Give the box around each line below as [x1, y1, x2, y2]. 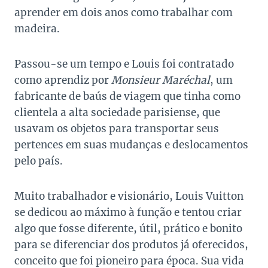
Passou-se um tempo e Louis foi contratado [14, 57, 234, 71]
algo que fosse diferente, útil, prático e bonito [14, 222, 242, 236]
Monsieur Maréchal [111, 74, 210, 87]
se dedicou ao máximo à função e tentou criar [14, 206, 242, 220]
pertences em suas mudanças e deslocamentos [14, 138, 248, 152]
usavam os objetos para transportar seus [14, 122, 219, 136]
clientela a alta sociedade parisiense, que [14, 106, 220, 120]
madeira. [14, 22, 60, 36]
